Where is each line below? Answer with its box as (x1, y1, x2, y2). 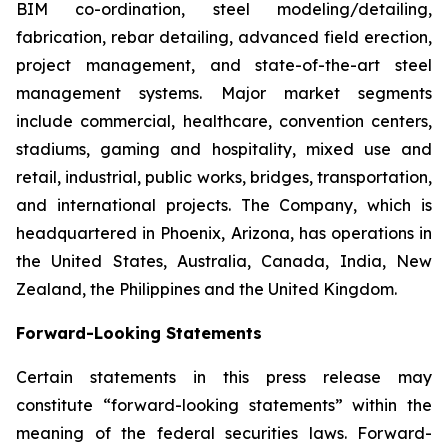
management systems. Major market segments (16, 83, 432, 103)
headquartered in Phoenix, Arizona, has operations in (16, 223, 432, 243)
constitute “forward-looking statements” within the (16, 395, 432, 415)
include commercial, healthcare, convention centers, (16, 111, 432, 131)
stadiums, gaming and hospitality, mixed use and (16, 139, 432, 159)
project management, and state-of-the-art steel (16, 55, 432, 75)
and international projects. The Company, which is (16, 195, 432, 215)
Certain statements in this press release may (16, 367, 432, 387)
